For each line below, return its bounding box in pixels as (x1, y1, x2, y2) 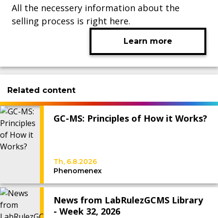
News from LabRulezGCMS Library (54, 194, 203, 206)
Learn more (124, 36, 172, 46)
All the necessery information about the (12, 2, 180, 14)
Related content (7, 85, 75, 95)
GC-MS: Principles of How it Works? (54, 112, 207, 124)
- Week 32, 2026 (54, 205, 120, 217)
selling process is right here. (12, 15, 130, 27)
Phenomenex (54, 166, 102, 175)
